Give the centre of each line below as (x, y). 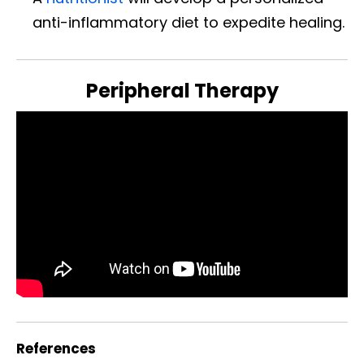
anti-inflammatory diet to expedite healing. (188, 22)
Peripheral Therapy (182, 90)
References (56, 349)
